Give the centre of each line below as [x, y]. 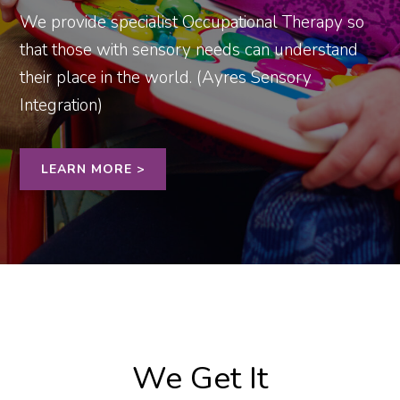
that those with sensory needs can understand [189, 50]
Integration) [62, 105]
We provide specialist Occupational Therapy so [192, 22]
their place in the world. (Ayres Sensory [166, 78]
